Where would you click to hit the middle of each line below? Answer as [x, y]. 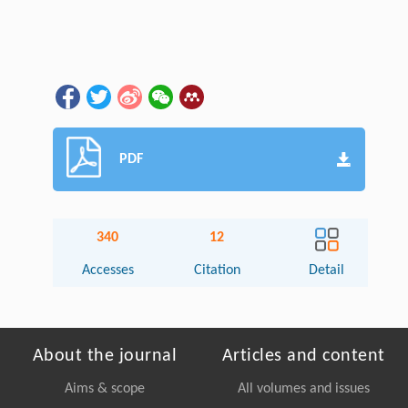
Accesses [107, 271]
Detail [327, 271]
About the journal [105, 357]
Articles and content [303, 357]
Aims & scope [105, 389]
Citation [217, 271]
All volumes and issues [303, 389]
